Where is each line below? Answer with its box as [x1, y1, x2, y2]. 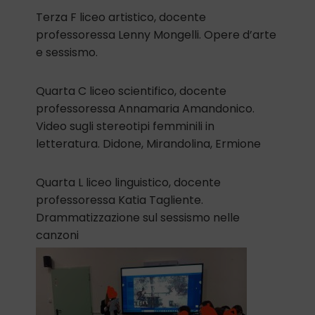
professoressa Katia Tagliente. [36, 192, 203, 209]
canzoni [36, 227, 79, 244]
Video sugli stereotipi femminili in [36, 118, 214, 135]
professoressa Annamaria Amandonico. [36, 101, 255, 117]
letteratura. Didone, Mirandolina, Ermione [36, 136, 261, 153]
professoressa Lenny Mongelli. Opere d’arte [36, 27, 276, 44]
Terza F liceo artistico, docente [36, 9, 206, 26]
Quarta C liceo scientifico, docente [36, 83, 226, 100]
